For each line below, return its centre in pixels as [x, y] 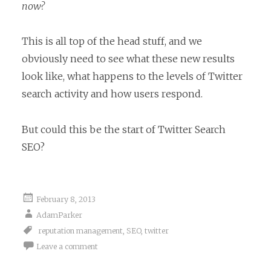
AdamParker [59, 215]
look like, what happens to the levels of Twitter [132, 77]
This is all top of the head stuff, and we [112, 41]
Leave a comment [67, 247]
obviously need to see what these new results [128, 59]
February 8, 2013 [66, 200]
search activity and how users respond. [112, 94]
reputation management [80, 231]
